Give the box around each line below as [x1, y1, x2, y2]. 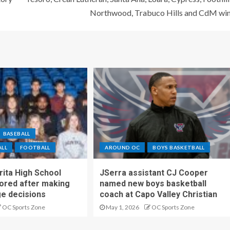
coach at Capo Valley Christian [100, 189, 218, 200]
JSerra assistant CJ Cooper [100, 168, 208, 178]
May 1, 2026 [105, 203, 140, 212]
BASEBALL [3, 130, 30, 137]
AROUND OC [105, 144, 140, 151]
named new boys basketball [100, 179, 207, 189]
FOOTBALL [20, 144, 50, 151]
